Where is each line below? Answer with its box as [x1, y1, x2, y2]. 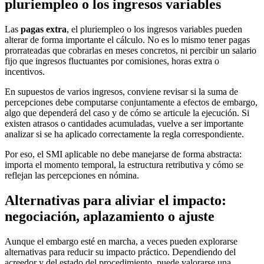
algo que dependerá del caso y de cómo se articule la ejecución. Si [5, 108, 249, 118]
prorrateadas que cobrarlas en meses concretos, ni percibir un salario [5, 45, 256, 56]
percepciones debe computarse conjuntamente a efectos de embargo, [5, 97, 258, 108]
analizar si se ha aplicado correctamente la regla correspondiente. [5, 129, 244, 140]
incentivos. [5, 67, 45, 77]
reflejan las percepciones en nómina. [5, 170, 139, 181]
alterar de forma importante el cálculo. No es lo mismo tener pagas [5, 35, 250, 45]
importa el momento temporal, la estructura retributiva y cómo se [5, 160, 243, 170]
